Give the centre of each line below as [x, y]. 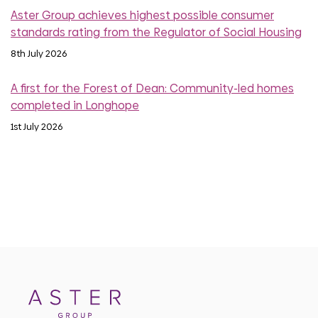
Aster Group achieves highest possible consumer [142, 16]
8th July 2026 [39, 54]
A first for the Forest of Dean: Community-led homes [152, 89]
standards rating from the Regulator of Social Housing [156, 33]
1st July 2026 [37, 127]
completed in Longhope [75, 106]
